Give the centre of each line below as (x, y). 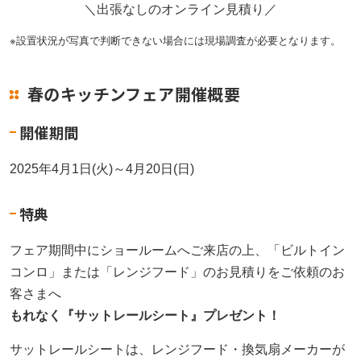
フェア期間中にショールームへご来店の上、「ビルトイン (177, 250)
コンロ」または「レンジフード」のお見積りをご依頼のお (177, 272)
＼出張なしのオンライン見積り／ (180, 9)
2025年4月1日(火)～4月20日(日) (102, 168)
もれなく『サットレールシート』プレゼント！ (145, 315)
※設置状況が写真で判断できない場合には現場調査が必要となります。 (175, 40)
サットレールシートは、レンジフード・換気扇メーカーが (177, 349)
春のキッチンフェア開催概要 (134, 93)
